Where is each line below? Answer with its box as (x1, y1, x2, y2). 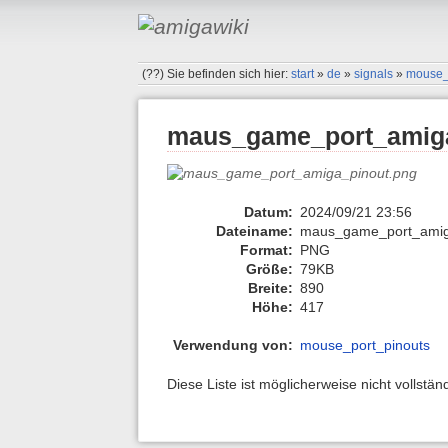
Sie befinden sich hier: (167, 66, 292, 81)
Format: (240, 241, 293, 258)
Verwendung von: (173, 337, 293, 354)
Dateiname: (216, 222, 293, 239)
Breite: (248, 279, 293, 296)
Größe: (246, 260, 293, 277)
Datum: (244, 203, 293, 220)
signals (354, 66, 394, 81)
